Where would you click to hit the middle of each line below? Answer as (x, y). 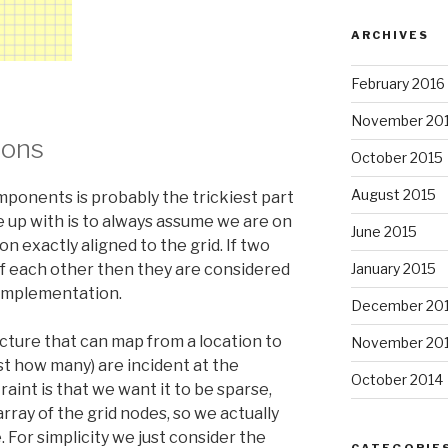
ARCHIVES (389, 35)
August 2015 (393, 195)
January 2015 (393, 269)
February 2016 (397, 84)
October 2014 (396, 380)
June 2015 (383, 232)
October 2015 (396, 158)
